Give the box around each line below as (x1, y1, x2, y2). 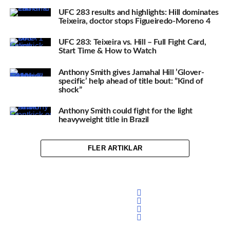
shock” (58, 85, 82, 94)
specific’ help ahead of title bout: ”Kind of (58, 76, 203, 85)
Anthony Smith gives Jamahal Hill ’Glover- (58, 68, 204, 76)
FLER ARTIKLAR (87, 144, 143, 152)
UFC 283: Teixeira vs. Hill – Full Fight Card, (58, 38, 206, 47)
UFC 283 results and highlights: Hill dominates (58, 8, 219, 16)
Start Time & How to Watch (58, 47, 157, 55)
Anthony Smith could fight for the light (58, 107, 193, 116)
